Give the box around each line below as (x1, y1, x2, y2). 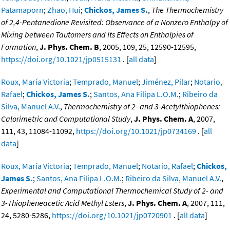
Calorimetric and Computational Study (1, 113, 130, 124)
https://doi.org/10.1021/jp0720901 (52, 210, 172, 221)
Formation (1, 42, 36, 52)
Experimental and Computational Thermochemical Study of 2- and (1, 185, 223, 196)
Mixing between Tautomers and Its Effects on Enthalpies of (1, 29, 194, 40)
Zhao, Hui (47, 5, 81, 15)
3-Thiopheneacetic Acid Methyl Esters (1, 198, 124, 208)
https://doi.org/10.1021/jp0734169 (76, 126, 196, 137)
